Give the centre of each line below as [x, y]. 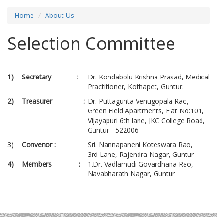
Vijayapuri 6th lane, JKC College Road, [146, 120]
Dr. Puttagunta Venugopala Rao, [138, 101]
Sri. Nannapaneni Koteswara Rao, [140, 144]
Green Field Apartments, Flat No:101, [146, 110]
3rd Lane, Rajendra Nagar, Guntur [141, 154]
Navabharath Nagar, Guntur [131, 173]
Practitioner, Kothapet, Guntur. [136, 86]
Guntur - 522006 [113, 130]
